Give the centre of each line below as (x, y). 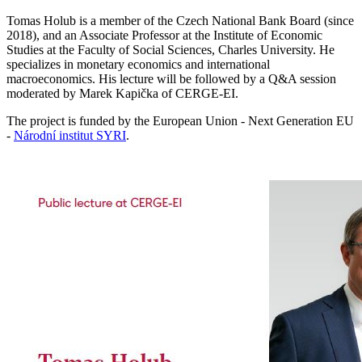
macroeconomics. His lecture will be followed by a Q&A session (171, 78)
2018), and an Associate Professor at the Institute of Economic (164, 35)
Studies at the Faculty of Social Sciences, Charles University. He (170, 49)
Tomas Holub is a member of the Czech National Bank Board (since (180, 20)
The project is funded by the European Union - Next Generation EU (180, 120)
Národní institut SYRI (70, 135)
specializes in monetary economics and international (138, 64)
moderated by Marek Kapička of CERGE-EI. (124, 93)
